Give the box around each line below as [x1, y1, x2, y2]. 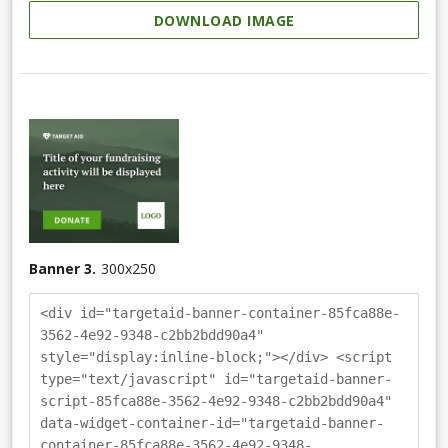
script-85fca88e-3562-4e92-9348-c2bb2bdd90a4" [40, 393, 392, 410]
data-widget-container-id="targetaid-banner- [40, 415, 384, 432]
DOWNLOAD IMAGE [153, 10, 295, 30]
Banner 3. [29, 259, 96, 279]
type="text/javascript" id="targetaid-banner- [40, 371, 392, 388]
